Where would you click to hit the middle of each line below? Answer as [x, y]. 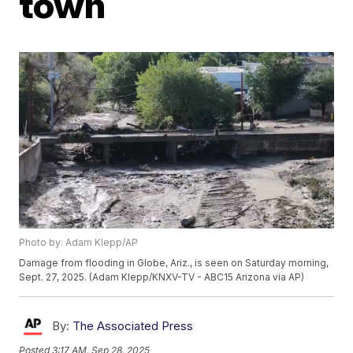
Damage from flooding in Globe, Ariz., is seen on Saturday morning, [174, 263]
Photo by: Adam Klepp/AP [79, 243]
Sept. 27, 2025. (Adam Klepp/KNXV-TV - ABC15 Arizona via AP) [162, 277]
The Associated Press [133, 326]
